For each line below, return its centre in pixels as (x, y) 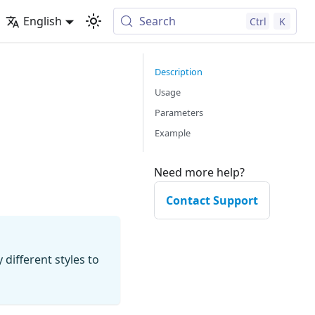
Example (173, 133)
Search (158, 21)
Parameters (179, 112)
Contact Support (212, 200)
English (42, 21)
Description (179, 72)
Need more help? (199, 172)
